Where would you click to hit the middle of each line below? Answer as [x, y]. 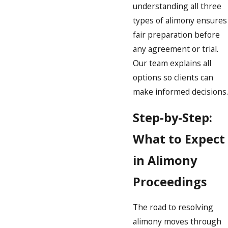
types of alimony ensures [180, 21]
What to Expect [179, 139]
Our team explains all [172, 63]
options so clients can [173, 78]
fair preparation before [176, 35]
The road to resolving [173, 207]
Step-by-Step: [173, 117]
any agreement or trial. [176, 49]
